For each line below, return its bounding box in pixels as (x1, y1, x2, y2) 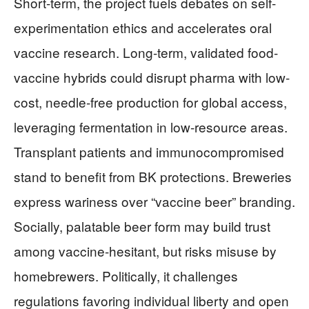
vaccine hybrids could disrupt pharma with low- (14, 68, 290, 87)
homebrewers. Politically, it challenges (14, 266, 238, 286)
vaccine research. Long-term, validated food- (14, 43, 278, 62)
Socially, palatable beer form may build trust (14, 217, 270, 236)
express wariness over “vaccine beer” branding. (14, 192, 295, 211)
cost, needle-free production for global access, (14, 92, 287, 112)
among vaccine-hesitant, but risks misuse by (14, 241, 277, 261)
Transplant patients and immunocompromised (14, 142, 284, 161)
